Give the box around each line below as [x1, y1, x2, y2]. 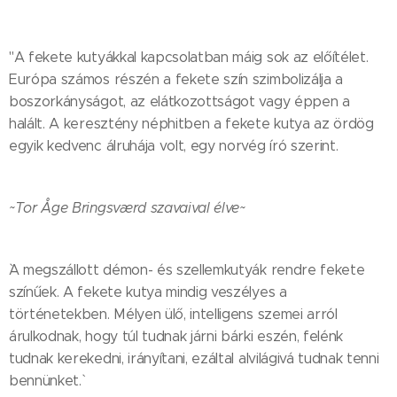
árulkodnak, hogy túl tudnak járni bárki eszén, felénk [9, 328, 344, 346]
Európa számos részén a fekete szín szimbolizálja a [9, 71, 343, 89]
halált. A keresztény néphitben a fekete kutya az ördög [9, 115, 374, 133]
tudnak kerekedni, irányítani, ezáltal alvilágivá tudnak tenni [9, 350, 379, 368]
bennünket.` [9, 372, 82, 390]
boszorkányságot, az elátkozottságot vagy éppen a [9, 93, 350, 111]
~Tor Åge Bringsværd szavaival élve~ [9, 199, 245, 217]
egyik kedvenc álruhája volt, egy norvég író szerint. [9, 137, 339, 155]
